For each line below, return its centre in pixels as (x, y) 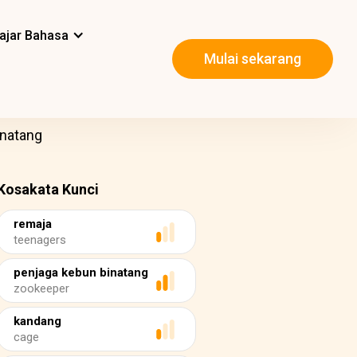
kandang (37, 321)
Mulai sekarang (253, 59)
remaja (33, 224)
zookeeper (41, 288)
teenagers (40, 240)
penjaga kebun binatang (81, 273)
